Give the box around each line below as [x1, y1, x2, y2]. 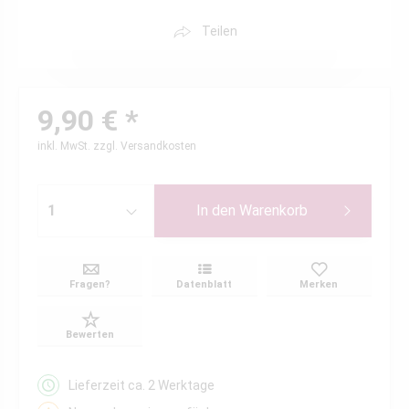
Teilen [201, 24, 237, 38]
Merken [299, 278, 339, 290]
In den [196, 202, 236, 219]
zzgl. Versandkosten [93, 140, 196, 152]
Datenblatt [176, 278, 233, 290]
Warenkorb [239, 202, 309, 219]
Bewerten [66, 329, 115, 341]
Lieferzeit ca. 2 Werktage [68, 378, 215, 393]
